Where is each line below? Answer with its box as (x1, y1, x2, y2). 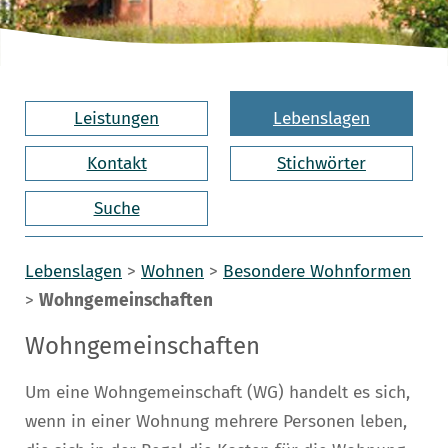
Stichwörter (276, 152, 366, 174)
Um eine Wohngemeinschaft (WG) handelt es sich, (25, 381, 410, 403)
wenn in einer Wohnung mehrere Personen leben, (25, 410, 407, 432)
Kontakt (86, 152, 147, 174)
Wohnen (141, 260, 204, 282)
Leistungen (74, 107, 160, 129)
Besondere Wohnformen (223, 260, 411, 282)
